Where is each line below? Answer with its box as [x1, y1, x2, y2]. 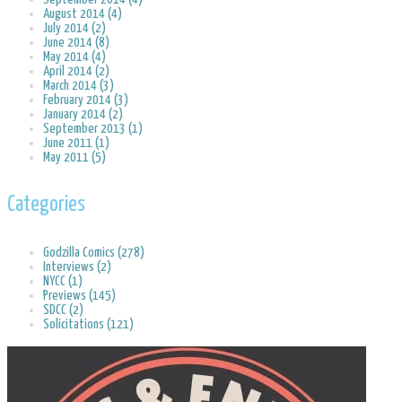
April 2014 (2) [43, 65, 109, 79]
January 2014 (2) [43, 108, 123, 122]
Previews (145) [43, 288, 116, 302]
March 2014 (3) [43, 79, 114, 93]
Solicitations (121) [43, 317, 134, 331]
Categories [7, 194, 85, 215]
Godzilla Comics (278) [43, 245, 144, 259]
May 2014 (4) [43, 50, 106, 65]
